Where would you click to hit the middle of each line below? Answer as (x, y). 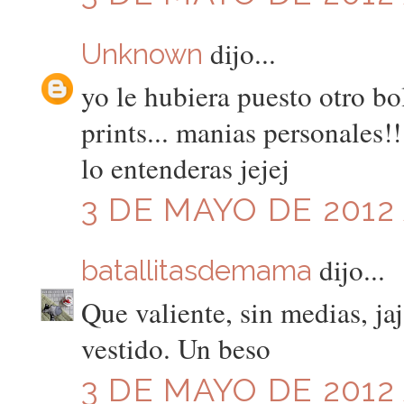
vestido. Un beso (175, 349)
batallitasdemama (196, 270)
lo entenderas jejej (185, 168)
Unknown (142, 54)
